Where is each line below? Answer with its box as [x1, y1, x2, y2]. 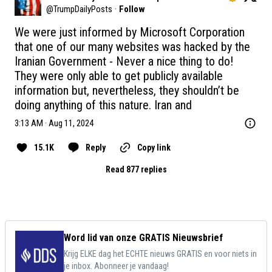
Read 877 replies [105, 165, 167, 175]
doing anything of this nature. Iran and [15, 98, 192, 113]
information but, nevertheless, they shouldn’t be [15, 83, 239, 98]
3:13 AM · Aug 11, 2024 [15, 118, 93, 129]
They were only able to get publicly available [15, 69, 223, 84]
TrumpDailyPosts [53, 4, 113, 15]
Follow [119, 4, 146, 15]
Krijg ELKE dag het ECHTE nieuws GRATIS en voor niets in [64, 249, 257, 259]
